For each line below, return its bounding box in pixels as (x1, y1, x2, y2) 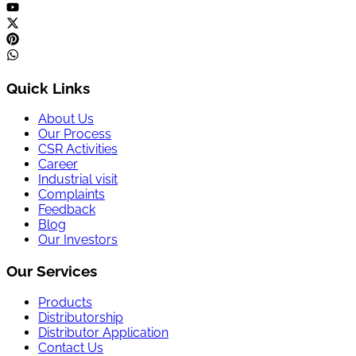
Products (38, 294, 92, 310)
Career (38, 157, 78, 172)
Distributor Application (38, 324, 168, 340)
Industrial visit (38, 172, 118, 188)
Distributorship (38, 309, 123, 325)
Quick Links (6, 79, 90, 97)
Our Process (38, 126, 111, 142)
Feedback (38, 202, 95, 218)
